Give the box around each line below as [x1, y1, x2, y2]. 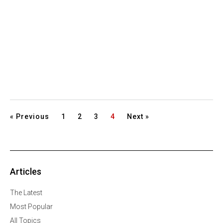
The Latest [10, 189, 42, 197]
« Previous [10, 112, 49, 121]
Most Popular [10, 203, 53, 211]
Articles [10, 166, 41, 177]
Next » [127, 112, 149, 121]
